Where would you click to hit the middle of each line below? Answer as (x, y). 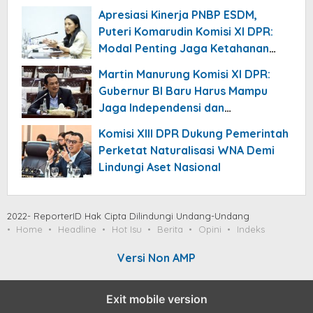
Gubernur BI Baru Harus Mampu (183, 91)
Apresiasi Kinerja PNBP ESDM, (178, 15)
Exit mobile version (156, 299)
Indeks (251, 230)
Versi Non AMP (156, 258)
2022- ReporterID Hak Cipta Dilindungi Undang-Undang (128, 216)
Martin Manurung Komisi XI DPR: (184, 74)
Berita (170, 230)
